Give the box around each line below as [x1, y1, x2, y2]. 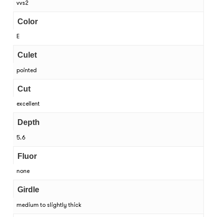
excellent [16, 100, 40, 108]
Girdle [17, 186, 39, 194]
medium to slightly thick [16, 201, 81, 208]
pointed [16, 66, 37, 74]
